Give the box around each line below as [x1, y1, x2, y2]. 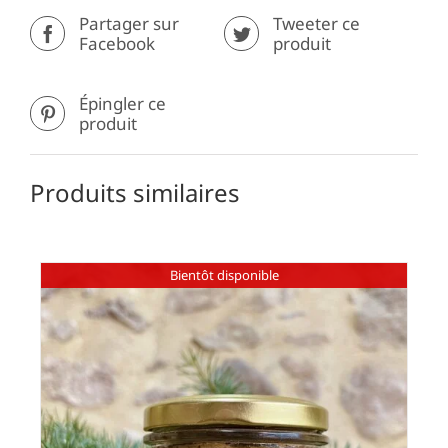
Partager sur [79, 11, 179, 35]
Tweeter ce [273, 11, 360, 35]
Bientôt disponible [169, 266, 279, 285]
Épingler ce [79, 91, 166, 115]
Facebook [79, 31, 155, 55]
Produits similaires [30, 175, 240, 209]
